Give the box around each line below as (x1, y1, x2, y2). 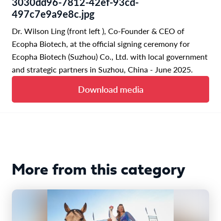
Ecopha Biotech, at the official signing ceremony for (12, 37, 190, 49)
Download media (77, 82, 144, 95)
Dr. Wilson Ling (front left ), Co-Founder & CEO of (12, 25, 184, 37)
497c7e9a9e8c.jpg (12, 6, 95, 21)
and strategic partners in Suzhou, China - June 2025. (12, 63, 193, 75)
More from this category (12, 162, 185, 179)
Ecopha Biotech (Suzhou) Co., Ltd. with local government (12, 50, 208, 62)
